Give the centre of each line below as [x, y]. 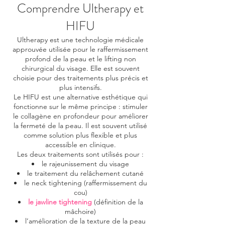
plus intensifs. [80, 87]
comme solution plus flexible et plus [80, 135]
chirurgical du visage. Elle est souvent [80, 68]
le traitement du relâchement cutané [85, 173]
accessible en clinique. [80, 145]
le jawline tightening [60, 202]
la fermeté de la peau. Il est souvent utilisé [80, 126]
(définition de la [117, 202]
